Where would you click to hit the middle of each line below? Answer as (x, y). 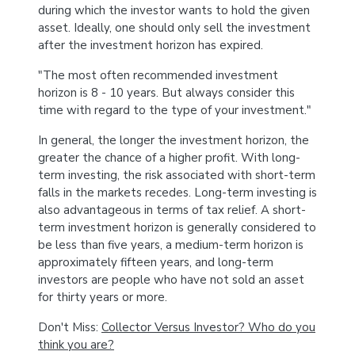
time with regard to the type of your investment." (175, 110)
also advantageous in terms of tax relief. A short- (172, 210)
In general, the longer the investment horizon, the (174, 140)
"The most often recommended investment (158, 75)
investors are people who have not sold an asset (171, 279)
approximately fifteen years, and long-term (156, 262)
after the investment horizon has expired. (151, 45)
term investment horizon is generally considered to (177, 227)
